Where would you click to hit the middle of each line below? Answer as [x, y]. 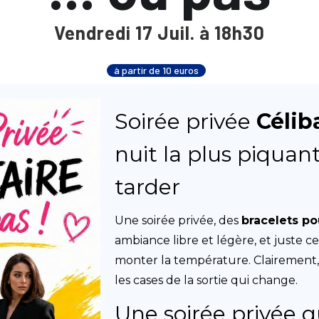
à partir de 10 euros [156, 70]
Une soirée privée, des [178, 220]
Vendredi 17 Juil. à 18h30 [159, 32]
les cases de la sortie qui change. [206, 280]
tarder [148, 187]
